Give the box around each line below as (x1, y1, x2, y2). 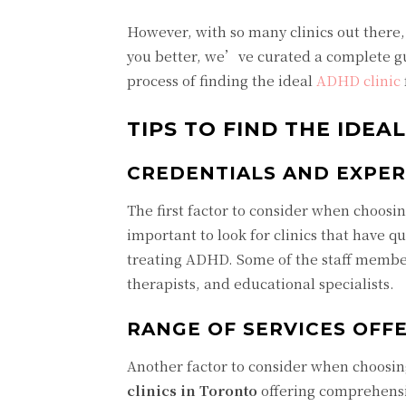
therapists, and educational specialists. (127, 274, 394, 293)
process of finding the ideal (127, 71, 316, 90)
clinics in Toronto (127, 381, 257, 400)
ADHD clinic (316, 71, 401, 90)
